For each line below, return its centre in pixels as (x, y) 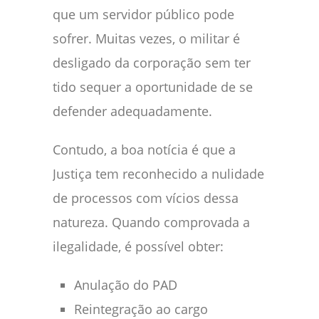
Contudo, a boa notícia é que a (144, 149)
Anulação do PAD (126, 284)
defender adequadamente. (132, 111)
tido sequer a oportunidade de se (153, 87)
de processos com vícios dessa (146, 198)
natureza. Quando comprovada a (151, 222)
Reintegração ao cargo (141, 309)
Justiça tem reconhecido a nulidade (158, 173)
